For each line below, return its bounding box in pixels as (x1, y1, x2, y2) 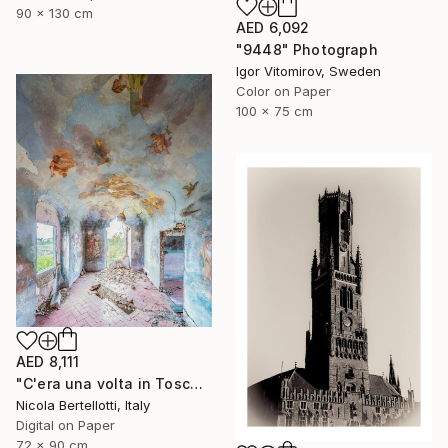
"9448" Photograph (236, 40, 378, 58)
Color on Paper (236, 82, 331, 99)
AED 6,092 (236, 18, 310, 36)
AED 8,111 (16, 352, 80, 370)
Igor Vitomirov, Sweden (236, 62, 381, 79)
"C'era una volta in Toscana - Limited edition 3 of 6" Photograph (189, 374, 203, 392)
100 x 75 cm (236, 102, 313, 119)
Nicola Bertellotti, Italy (16, 396, 150, 413)
